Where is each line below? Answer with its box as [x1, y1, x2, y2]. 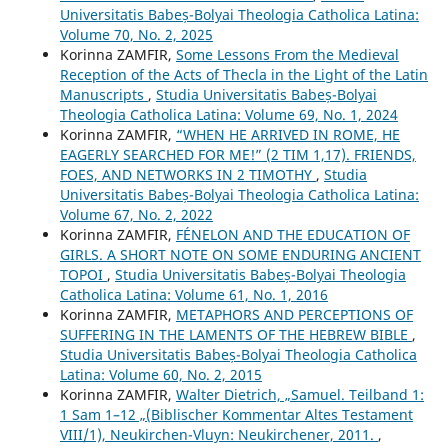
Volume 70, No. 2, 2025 [59, 24, 213, 44]
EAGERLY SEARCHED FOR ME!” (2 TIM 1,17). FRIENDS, [59, 144, 416, 164]
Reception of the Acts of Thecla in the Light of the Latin [59, 64, 428, 84]
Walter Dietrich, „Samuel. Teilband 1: [175, 384, 424, 404]
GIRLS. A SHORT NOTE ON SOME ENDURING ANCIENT [59, 244, 421, 264]
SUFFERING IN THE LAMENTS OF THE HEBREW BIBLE [59, 324, 412, 344]
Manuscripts [59, 84, 148, 104]
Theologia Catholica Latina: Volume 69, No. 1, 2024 [59, 104, 398, 124]
